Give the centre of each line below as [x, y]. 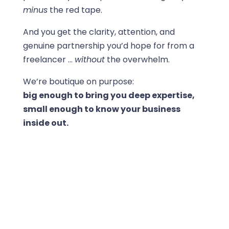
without [89, 59]
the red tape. [75, 10]
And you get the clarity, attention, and [99, 32]
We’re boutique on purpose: [78, 81]
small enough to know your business [101, 109]
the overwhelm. [137, 59]
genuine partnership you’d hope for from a [108, 45]
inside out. [45, 123]
